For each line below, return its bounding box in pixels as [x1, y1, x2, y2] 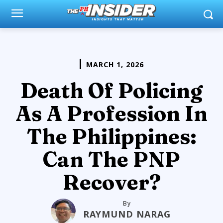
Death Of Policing [20, 77, 203, 104]
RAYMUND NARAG [83, 208, 171, 220]
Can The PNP [43, 146, 180, 172]
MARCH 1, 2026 [86, 59, 144, 69]
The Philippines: [26, 123, 197, 149]
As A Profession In [15, 100, 208, 126]
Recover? [62, 169, 161, 195]
